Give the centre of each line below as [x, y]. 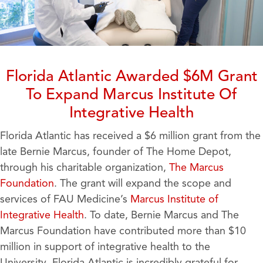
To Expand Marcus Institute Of [131, 95]
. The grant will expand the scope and [143, 184]
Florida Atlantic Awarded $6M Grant [131, 77]
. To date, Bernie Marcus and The [161, 216]
